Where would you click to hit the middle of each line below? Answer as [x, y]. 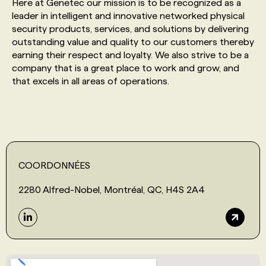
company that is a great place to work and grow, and [126, 68]
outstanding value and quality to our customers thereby [133, 42]
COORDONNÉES [54, 165]
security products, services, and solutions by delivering [130, 28]
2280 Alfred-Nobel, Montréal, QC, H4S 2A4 [112, 189]
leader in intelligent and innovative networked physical [128, 15]
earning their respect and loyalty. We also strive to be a [130, 55]
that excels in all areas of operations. [91, 81]
